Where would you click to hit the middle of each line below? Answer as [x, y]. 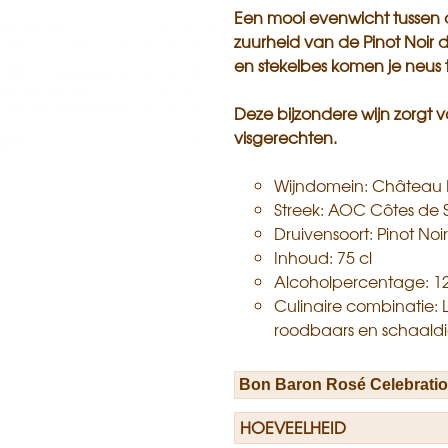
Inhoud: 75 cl [323, 257]
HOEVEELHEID [293, 427]
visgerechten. [285, 137]
